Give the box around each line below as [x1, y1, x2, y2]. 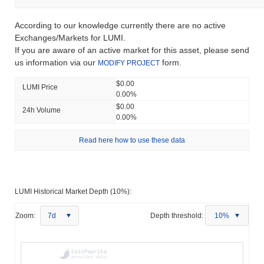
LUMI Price [22, 82, 58, 91]
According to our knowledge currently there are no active [15, 20, 226, 30]
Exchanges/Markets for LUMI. [15, 32, 126, 42]
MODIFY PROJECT [98, 58, 160, 67]
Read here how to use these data [79, 136, 185, 144]
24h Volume [22, 105, 61, 114]
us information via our [15, 57, 98, 67]
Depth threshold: [150, 211, 203, 220]
